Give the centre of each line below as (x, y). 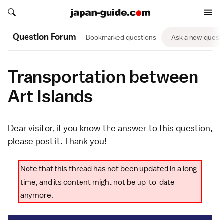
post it (48, 141)
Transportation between (103, 76)
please (22, 141)
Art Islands (51, 96)
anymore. (37, 195)
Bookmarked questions (121, 37)
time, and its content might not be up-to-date (97, 182)
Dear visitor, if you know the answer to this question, (110, 128)
